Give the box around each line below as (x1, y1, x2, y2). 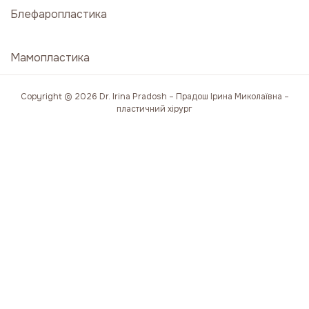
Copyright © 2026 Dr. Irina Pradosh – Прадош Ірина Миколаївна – (20, 91, 289, 102)
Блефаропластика (10, 7, 107, 21)
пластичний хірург (117, 103, 192, 114)
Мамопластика (10, 50, 90, 65)
